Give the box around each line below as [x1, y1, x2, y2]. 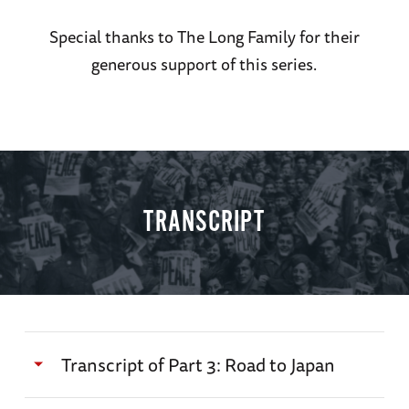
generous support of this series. [91, 50, 318, 77]
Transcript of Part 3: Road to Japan [60, 350, 335, 379]
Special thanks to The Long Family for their [48, 23, 360, 49]
